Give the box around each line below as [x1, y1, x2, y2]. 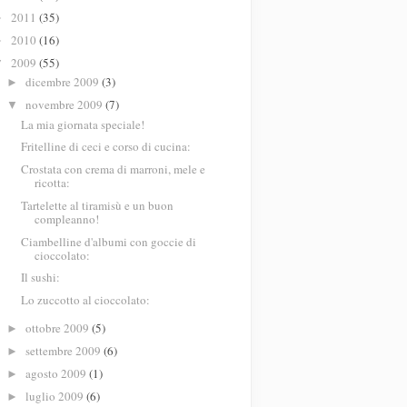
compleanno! [35, 210, 100, 227]
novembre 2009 [25, 96, 105, 114]
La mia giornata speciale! [21, 115, 145, 133]
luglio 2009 [25, 387, 86, 404]
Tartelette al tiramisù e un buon [21, 196, 174, 213]
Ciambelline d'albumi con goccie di [21, 233, 197, 250]
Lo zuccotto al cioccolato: [21, 292, 151, 309]
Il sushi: [21, 269, 61, 286]
